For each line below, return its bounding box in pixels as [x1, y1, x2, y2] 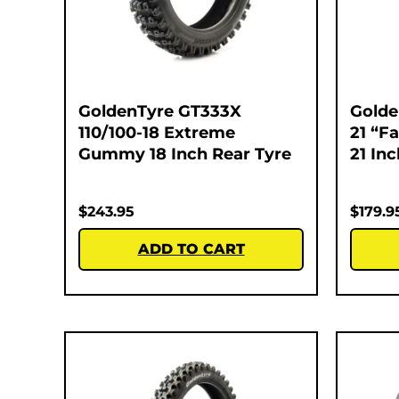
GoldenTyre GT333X [78, 101, 241, 121]
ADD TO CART [137, 240, 245, 257]
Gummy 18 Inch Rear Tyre [78, 143, 291, 164]
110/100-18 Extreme [78, 122, 235, 142]
